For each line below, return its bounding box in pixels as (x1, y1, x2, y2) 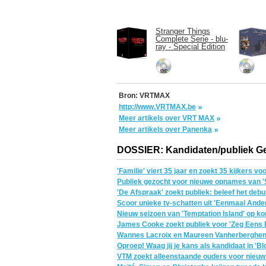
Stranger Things (156, 26, 210, 36)
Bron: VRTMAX (119, 91, 170, 100)
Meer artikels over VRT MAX (119, 113, 214, 122)
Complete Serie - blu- (156, 34, 228, 43)
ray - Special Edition (156, 42, 225, 51)
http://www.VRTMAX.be (119, 102, 196, 111)
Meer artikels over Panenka (119, 125, 212, 134)
